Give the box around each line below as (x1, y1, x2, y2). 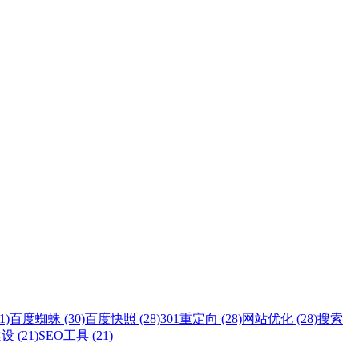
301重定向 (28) (160, 311, 242, 325)
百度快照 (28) (85, 311, 160, 325)
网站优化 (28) (242, 311, 317, 325)
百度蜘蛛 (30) (10, 311, 85, 325)
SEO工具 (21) (38, 328, 113, 342)
